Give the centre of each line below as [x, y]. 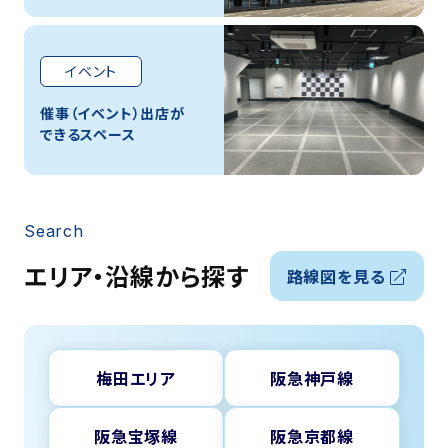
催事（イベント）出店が [112, 112]
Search [54, 231]
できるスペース [88, 133]
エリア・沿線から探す [136, 276]
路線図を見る [338, 276]
